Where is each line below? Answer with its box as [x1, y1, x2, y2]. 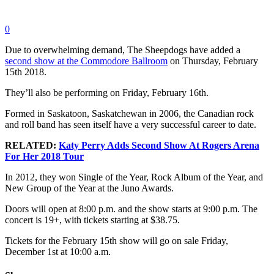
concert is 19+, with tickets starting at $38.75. [5, 215, 180, 225]
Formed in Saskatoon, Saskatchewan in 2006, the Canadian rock [5, 108, 254, 119]
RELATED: [5, 140, 59, 150]
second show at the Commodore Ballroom [5, 56, 168, 66]
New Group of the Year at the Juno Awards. [5, 183, 174, 193]
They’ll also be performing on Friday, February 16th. [5, 87, 209, 98]
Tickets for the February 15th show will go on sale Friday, [5, 235, 228, 246]
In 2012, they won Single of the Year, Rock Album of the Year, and [5, 172, 263, 182]
